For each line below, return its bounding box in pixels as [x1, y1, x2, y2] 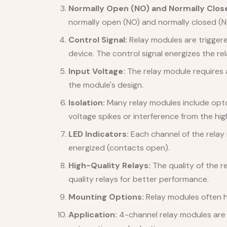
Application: [68, 209, 117, 220]
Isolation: [68, 97, 105, 108]
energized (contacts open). [68, 142, 170, 153]
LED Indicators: [68, 128, 129, 139]
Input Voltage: [68, 65, 125, 77]
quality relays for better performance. [68, 173, 209, 184]
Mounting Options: [68, 191, 144, 202]
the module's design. [68, 79, 143, 90]
